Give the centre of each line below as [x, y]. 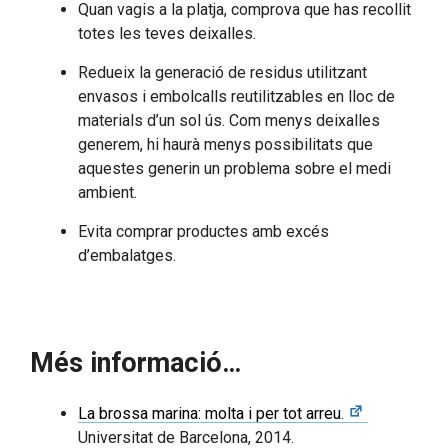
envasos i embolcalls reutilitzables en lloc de [236, 97]
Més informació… [135, 363]
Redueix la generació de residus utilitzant [222, 73]
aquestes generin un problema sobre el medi [234, 169]
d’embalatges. [127, 256]
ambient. [107, 193]
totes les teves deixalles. [167, 34]
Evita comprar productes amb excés [203, 232]
